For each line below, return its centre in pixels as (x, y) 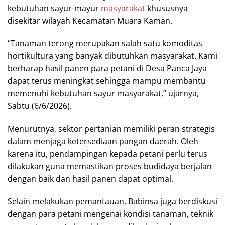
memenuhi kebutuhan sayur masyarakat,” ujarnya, (103, 93)
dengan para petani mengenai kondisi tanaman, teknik (110, 214)
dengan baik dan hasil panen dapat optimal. (90, 179)
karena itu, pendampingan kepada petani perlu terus (107, 154)
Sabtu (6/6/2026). (40, 106)
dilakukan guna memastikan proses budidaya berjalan (110, 166)
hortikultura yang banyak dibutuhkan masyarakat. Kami (113, 56)
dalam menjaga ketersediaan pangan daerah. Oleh (103, 141)
